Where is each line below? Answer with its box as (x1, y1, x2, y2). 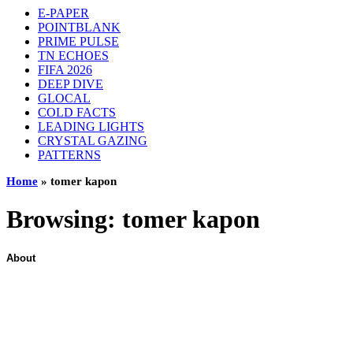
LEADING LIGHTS (38, 120, 144, 133)
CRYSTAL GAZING (38, 134, 147, 147)
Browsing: (6, 205, 122, 234)
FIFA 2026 (38, 63, 92, 76)
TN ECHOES (38, 49, 109, 62)
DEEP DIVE (38, 77, 103, 91)
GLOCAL (38, 91, 91, 105)
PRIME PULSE (38, 35, 119, 48)
